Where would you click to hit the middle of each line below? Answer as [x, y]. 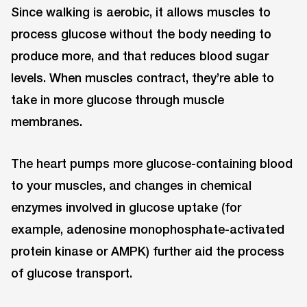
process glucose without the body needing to [141, 34]
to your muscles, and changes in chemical [131, 185]
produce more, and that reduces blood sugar [140, 56]
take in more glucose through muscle [118, 100]
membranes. [47, 122]
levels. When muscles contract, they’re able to [143, 78]
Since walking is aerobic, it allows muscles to [141, 12]
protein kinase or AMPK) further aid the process [148, 251]
